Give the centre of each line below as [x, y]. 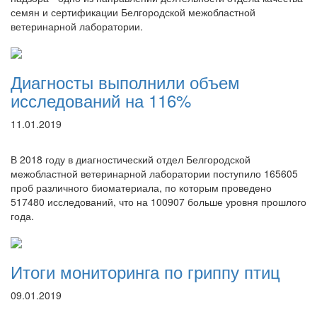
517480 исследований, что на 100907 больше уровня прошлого [158, 202]
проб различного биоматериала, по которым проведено [141, 188]
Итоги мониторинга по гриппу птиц [145, 271]
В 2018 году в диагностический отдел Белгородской [131, 159]
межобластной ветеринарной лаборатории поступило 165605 [154, 173]
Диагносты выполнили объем [125, 82]
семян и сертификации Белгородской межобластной [133, 12]
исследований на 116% [101, 100]
